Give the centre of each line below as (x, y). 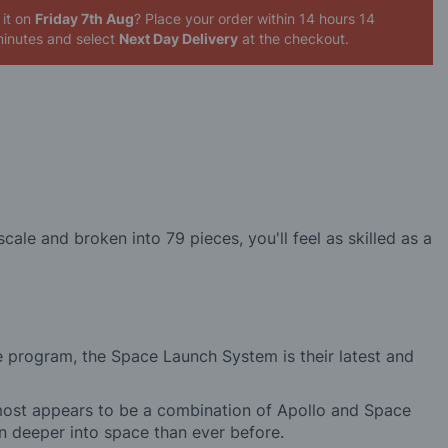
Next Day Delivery (178, 39)
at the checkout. (293, 39)
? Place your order (195, 19)
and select (82, 39)
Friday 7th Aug (84, 19)
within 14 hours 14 (315, 19)
